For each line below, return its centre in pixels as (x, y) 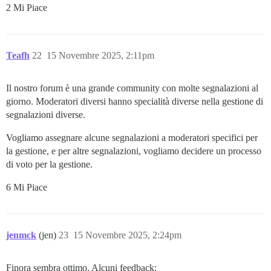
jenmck (21, 235)
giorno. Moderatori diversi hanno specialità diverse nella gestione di (135, 101)
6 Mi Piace (27, 187)
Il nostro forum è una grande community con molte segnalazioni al (132, 88)
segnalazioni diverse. (46, 114)
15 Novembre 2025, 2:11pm (100, 55)
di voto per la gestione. (49, 164)
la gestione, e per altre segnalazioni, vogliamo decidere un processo (134, 151)
